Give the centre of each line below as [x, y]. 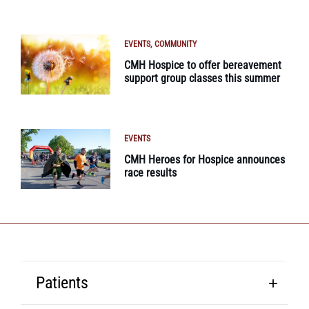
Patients [62, 282]
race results [150, 172]
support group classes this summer [202, 79]
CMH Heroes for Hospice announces [205, 159]
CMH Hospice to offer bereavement [203, 66]
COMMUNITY [176, 44]
